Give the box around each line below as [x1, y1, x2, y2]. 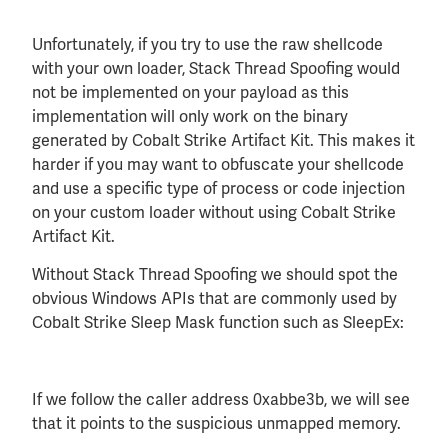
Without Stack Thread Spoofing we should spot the [32, 264, 398, 286]
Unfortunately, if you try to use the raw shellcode [32, 33, 383, 55]
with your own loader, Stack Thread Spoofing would [32, 57, 400, 79]
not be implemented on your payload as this [32, 81, 349, 103]
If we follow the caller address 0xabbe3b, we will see [32, 389, 410, 411]
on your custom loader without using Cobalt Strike [32, 201, 396, 223]
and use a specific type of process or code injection [32, 177, 405, 199]
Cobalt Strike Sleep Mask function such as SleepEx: [32, 312, 404, 334]
